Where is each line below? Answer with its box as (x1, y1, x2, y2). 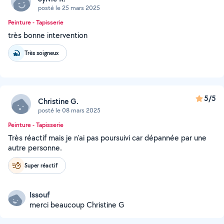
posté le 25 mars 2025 (38, 3, 100, 12)
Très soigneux (24, 48, 58, 57)
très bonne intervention (8, 30, 87, 40)
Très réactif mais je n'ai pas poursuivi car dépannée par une (8, 132, 206, 143)
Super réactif (24, 161, 57, 169)
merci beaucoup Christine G (29, 199, 124, 210)
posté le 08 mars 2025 (38, 105, 100, 114)
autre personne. (8, 142, 62, 153)
